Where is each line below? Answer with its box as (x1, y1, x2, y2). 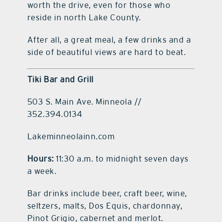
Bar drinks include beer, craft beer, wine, (27, 188, 187, 199)
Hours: (27, 154, 54, 164)
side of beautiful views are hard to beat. (27, 47, 186, 57)
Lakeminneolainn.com (27, 131, 115, 142)
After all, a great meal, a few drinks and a (27, 34, 191, 45)
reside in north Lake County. (27, 12, 141, 22)
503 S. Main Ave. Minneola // (27, 97, 142, 107)
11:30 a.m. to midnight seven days (54, 154, 189, 164)
